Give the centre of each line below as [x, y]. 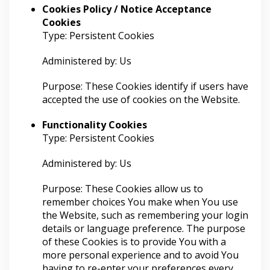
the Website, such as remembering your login [145, 215]
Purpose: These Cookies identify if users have [145, 86]
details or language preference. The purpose [144, 228]
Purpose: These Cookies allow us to [123, 189]
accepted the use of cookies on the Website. [141, 99]
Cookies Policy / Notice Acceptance [127, 9]
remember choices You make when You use [140, 202]
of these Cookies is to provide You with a [134, 242]
